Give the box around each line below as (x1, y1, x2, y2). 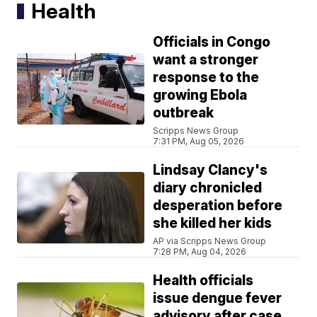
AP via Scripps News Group (153, 236, 267, 247)
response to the (153, 69, 260, 86)
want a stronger (153, 52, 259, 69)
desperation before (153, 197, 283, 214)
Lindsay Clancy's (153, 162, 268, 179)
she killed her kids (153, 215, 272, 232)
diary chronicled (153, 180, 263, 197)
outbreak (153, 105, 214, 122)
